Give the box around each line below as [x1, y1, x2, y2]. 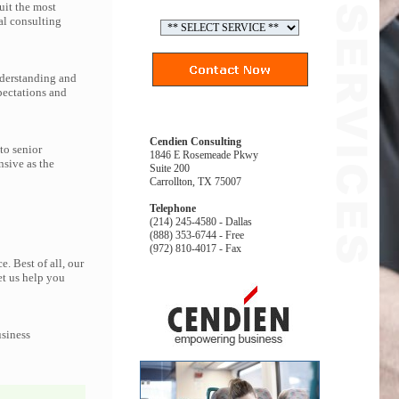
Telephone [150, 202, 196, 215]
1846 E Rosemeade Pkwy [150, 149, 258, 161]
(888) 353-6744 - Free [150, 229, 244, 241]
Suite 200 [150, 162, 190, 175]
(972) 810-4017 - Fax [150, 242, 241, 255]
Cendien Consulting [150, 135, 241, 148]
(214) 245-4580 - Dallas [150, 216, 252, 228]
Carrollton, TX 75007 [150, 175, 241, 188]
